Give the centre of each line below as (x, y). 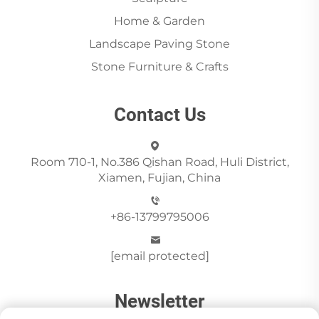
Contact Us (159, 114)
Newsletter (159, 301)
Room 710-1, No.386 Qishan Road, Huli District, (159, 162)
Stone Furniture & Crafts (159, 66)
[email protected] (159, 256)
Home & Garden (159, 21)
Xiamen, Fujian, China (159, 177)
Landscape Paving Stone (159, 43)
